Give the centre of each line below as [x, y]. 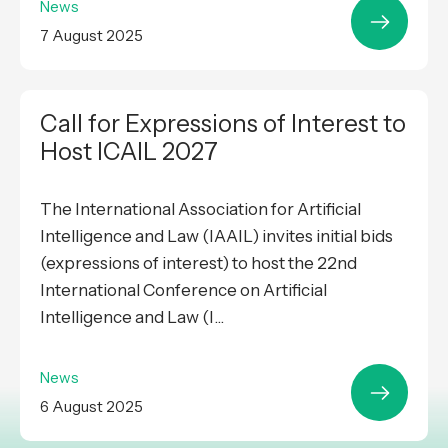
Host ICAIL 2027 [129, 152]
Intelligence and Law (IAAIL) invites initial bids [216, 236]
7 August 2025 [91, 36]
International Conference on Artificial [183, 290]
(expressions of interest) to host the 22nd [198, 263]
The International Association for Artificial [200, 209]
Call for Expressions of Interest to [223, 124]
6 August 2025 [91, 407]
